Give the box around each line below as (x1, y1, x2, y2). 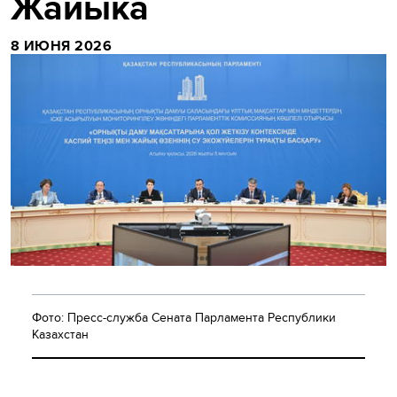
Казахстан (32, 324, 89, 343)
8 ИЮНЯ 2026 (11, 35, 113, 56)
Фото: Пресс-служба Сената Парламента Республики (32, 307, 336, 326)
